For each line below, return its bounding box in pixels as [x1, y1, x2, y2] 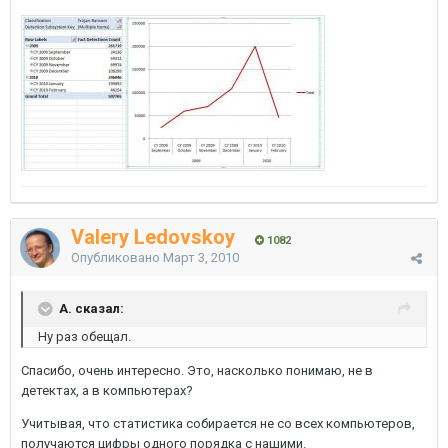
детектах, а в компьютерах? [21, 383, 193, 398]
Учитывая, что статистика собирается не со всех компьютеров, [21, 416, 415, 431]
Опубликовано [71, 250, 163, 265]
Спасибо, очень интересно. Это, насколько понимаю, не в [21, 363, 373, 378]
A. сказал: [59, 300, 124, 316]
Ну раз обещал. [38, 329, 131, 344]
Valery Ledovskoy [71, 225, 235, 249]
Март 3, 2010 [163, 250, 239, 265]
